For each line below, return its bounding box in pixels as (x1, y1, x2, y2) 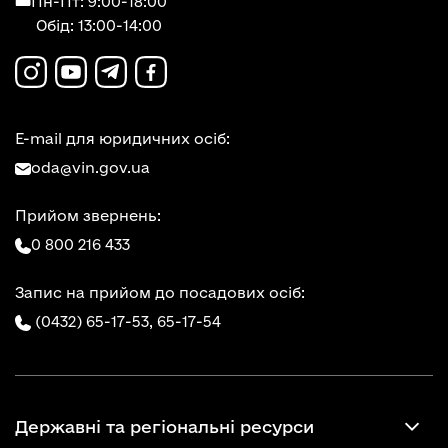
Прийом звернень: (15, 207, 161, 224)
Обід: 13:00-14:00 (36, 17, 162, 34)
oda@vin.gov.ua (31, 159, 150, 176)
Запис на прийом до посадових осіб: (15, 284, 305, 301)
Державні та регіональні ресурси (15, 416, 314, 436)
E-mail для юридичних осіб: (15, 130, 230, 147)
